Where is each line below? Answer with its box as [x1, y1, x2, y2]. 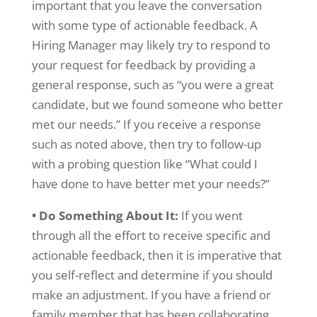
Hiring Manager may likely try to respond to [31, 37, 270, 53]
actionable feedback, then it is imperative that [31, 247, 282, 263]
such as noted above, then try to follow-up [31, 136, 261, 152]
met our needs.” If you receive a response [31, 116, 261, 132]
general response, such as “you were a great [31, 76, 274, 93]
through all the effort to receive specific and [31, 227, 270, 243]
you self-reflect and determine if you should [31, 267, 272, 283]
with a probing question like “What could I [31, 156, 258, 172]
